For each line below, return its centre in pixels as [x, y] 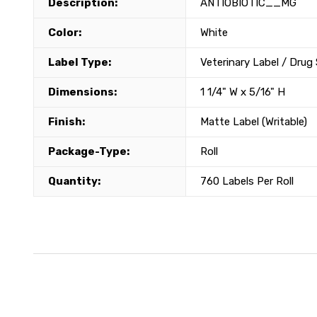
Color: [65, 32]
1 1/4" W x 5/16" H [243, 92]
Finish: [67, 121]
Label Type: [80, 62]
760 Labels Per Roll [247, 181]
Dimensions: [82, 92]
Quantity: [74, 181]
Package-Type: [89, 151]
